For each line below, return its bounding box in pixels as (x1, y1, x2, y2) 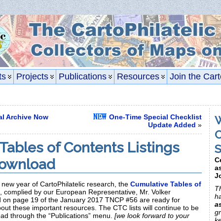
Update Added (148, 121, 196, 129)
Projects (16, 72, 48, 81)
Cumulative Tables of (130, 180, 201, 188)
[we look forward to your (112, 212, 189, 220)
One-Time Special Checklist (107, 113, 202, 121)
